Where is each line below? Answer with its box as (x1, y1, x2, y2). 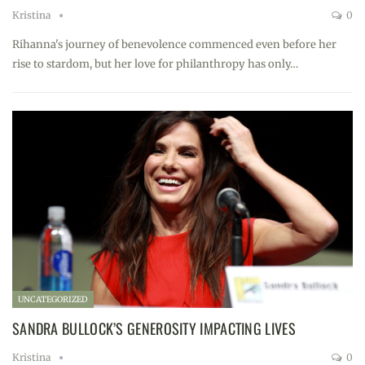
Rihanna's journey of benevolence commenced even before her (12, 37, 336, 51)
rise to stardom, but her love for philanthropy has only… (12, 56, 298, 71)
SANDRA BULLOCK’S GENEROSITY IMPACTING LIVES (12, 318, 296, 340)
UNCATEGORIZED (18, 294, 88, 306)
